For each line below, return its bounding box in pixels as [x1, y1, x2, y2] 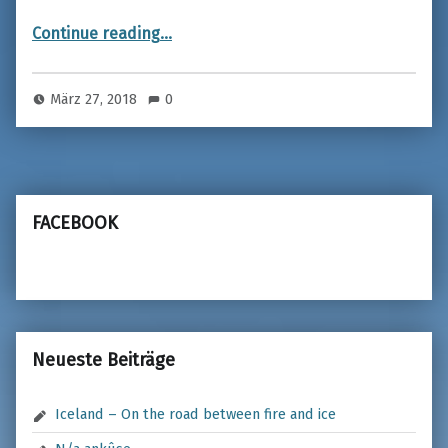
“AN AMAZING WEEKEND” [159, 12, 238, 32]
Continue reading [32, 23, 160, 43]
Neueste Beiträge [32, 348, 175, 371]
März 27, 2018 [50, 90, 142, 109]
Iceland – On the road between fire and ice [55, 405, 337, 424]
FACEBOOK [32, 211, 118, 234]
